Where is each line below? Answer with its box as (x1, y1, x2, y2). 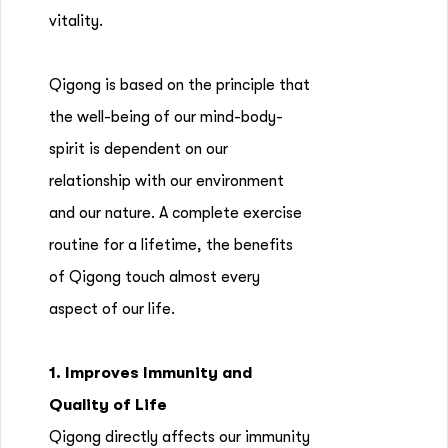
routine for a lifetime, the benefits (49, 236, 293, 254)
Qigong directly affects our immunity (49, 428, 310, 446)
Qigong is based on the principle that (49, 76, 310, 94)
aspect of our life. (49, 300, 179, 318)
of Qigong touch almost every (49, 268, 260, 286)
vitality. (49, 12, 103, 30)
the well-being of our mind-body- (49, 108, 283, 126)
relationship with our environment (49, 172, 284, 190)
